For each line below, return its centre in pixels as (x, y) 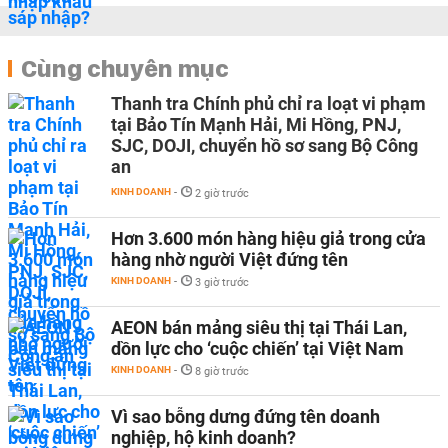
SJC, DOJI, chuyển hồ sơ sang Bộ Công (264, 145)
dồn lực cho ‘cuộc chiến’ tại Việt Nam (257, 348)
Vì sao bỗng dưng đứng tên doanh (245, 416)
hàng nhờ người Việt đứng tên (229, 259)
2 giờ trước (222, 193)
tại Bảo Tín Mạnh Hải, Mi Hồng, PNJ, (256, 124)
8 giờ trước (222, 371)
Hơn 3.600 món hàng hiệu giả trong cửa (268, 238)
